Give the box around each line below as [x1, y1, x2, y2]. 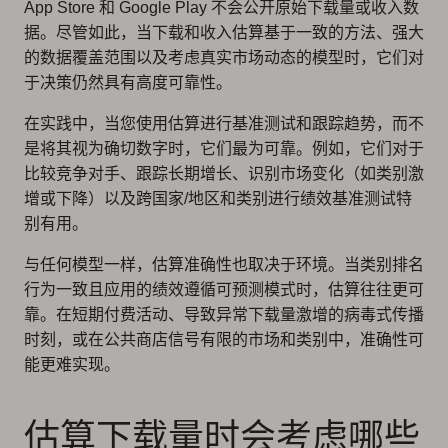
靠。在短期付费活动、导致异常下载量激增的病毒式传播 [24, 305, 424, 323]
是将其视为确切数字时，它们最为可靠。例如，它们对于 [24, 139, 424, 157]
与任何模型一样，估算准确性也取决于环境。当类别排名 [24, 255, 424, 273]
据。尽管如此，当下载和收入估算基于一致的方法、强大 [24, 23, 424, 41]
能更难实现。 [24, 355, 120, 373]
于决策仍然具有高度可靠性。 [24, 73, 232, 91]
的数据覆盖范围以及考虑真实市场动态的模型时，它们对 [24, 48, 424, 66]
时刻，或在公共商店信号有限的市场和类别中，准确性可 [24, 330, 424, 348]
